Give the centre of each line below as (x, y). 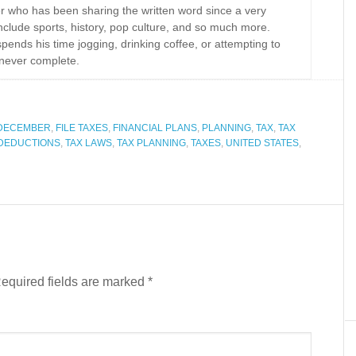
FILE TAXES (82, 128)
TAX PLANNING (151, 143)
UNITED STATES (262, 143)
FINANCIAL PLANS (155, 128)
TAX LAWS (89, 143)
